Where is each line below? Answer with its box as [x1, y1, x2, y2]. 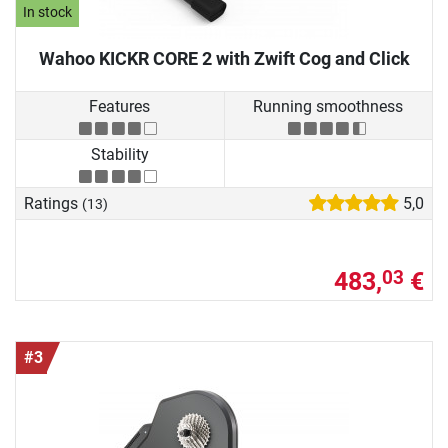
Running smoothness [253, 96, 404, 116]
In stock [23, 4, 73, 22]
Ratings [24, 193, 82, 213]
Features [89, 96, 151, 116]
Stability [90, 145, 149, 165]
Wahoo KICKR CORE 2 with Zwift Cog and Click [38, 47, 410, 69]
